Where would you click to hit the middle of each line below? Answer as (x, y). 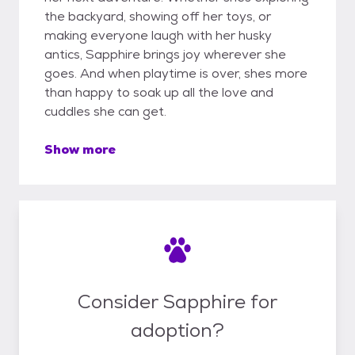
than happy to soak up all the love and (159, 92)
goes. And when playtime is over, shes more (176, 73)
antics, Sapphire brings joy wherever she (165, 54)
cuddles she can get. (105, 111)
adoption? (177, 330)
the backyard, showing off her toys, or (158, 16)
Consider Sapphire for (177, 301)
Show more (80, 149)
